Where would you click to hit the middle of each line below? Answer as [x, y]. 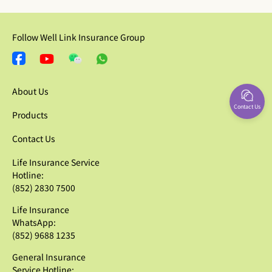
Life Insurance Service [56, 162]
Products [30, 114]
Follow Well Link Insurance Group [79, 37]
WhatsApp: [34, 222]
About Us [30, 91]
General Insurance [49, 257]
